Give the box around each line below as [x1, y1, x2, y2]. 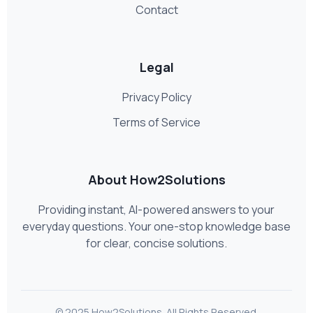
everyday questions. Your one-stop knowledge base [22, 219, 291, 235]
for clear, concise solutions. [86, 235, 227, 252]
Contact [135, 2, 178, 18]
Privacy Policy [122, 89, 191, 105]
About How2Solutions [87, 171, 226, 189]
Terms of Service [112, 115, 201, 131]
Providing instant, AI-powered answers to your [38, 202, 275, 218]
